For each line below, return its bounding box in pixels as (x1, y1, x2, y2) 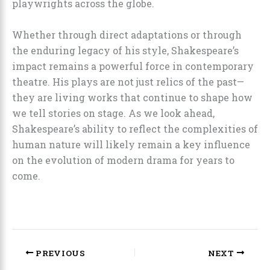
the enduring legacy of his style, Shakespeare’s (12, 43, 239, 57)
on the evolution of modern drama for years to (12, 153, 234, 166)
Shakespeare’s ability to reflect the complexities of (12, 122, 258, 135)
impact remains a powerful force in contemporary (12, 59, 254, 72)
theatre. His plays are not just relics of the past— (12, 75, 244, 88)
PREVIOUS (33, 247, 86, 259)
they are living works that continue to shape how (12, 90, 253, 104)
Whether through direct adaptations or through (12, 28, 242, 41)
